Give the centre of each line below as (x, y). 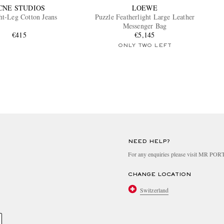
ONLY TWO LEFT (145, 46)
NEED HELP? (149, 142)
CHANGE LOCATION (159, 175)
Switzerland (154, 190)
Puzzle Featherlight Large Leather (145, 17)
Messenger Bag (145, 26)
